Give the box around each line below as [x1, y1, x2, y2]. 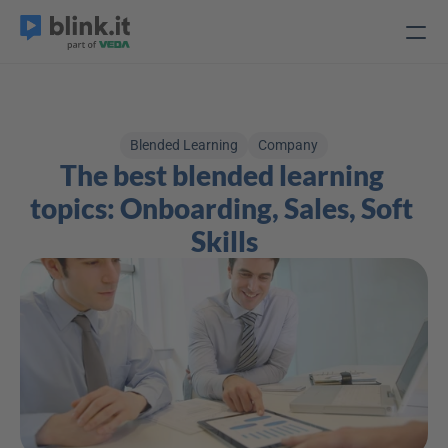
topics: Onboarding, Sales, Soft [30, 191, 413, 225]
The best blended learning [59, 158, 384, 192]
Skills [190, 224, 258, 258]
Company [258, 137, 318, 153]
